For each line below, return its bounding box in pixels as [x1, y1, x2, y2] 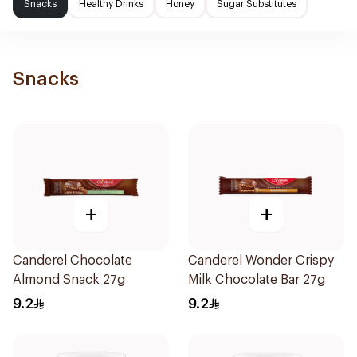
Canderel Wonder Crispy [188, 254, 334, 267]
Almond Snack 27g [13, 273, 125, 286]
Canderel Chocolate [13, 254, 132, 267]
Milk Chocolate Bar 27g [188, 273, 325, 286]
